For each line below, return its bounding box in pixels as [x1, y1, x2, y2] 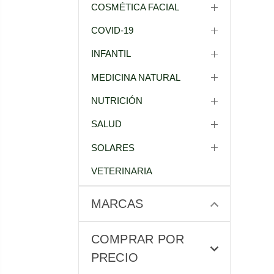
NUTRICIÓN [91, 95, 143, 106]
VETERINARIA [91, 165, 152, 176]
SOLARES [91, 142, 135, 153]
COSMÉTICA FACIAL [91, 1, 179, 12]
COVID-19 [91, 25, 133, 36]
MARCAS [91, 196, 143, 210]
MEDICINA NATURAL [91, 72, 180, 83]
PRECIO [91, 250, 138, 264]
